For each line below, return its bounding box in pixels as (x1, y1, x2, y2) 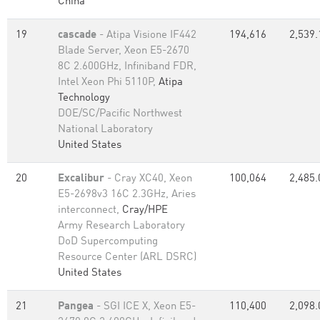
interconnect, (58, 205, 122, 216)
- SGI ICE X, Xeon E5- (94, 301, 196, 312)
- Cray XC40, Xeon (104, 174, 192, 184)
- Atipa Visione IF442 (96, 30, 196, 41)
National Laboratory (58, 124, 153, 135)
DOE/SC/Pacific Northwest (58, 109, 182, 119)
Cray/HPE (122, 205, 168, 216)
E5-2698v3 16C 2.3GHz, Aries (58, 189, 196, 200)
